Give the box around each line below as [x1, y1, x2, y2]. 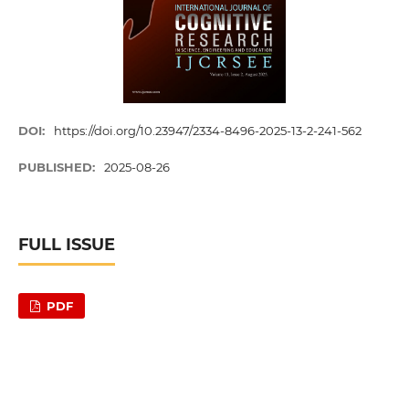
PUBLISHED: [17, 160, 99, 175]
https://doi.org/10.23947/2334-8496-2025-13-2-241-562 [54, 123, 362, 138]
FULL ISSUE [17, 235, 115, 256]
